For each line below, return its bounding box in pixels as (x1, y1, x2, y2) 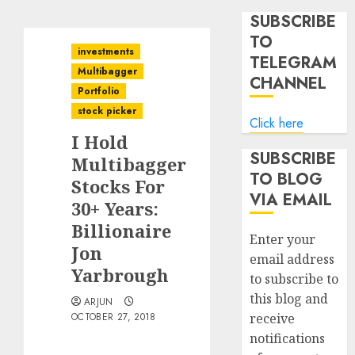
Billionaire (71, 219, 171, 242)
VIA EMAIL (250, 189, 333, 212)
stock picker (78, 104, 136, 118)
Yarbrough (71, 263, 169, 287)
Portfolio (78, 84, 120, 98)
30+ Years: (71, 197, 158, 220)
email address (250, 250, 335, 268)
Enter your (250, 231, 316, 248)
